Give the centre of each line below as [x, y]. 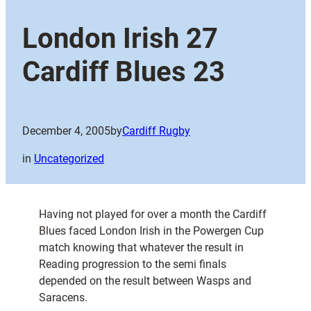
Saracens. [63, 298]
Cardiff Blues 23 [124, 72]
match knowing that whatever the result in [141, 248]
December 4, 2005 [66, 131]
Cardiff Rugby [156, 131]
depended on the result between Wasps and [145, 281]
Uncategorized [69, 159]
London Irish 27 [120, 39]
